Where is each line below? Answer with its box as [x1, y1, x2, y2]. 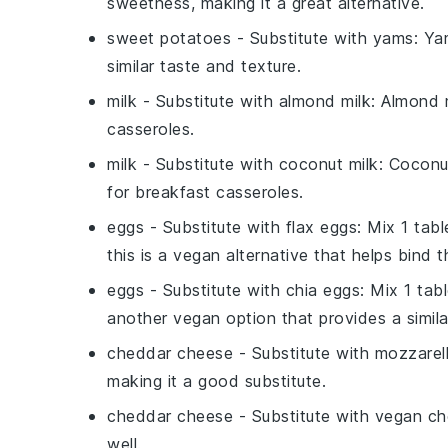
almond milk [278, 91, 371, 111]
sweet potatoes [107, 28, 231, 48]
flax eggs [285, 217, 357, 237]
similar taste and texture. [107, 56, 301, 76]
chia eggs [285, 280, 360, 300]
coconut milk [278, 154, 379, 174]
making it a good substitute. [107, 371, 326, 391]
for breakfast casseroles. [107, 182, 304, 202]
